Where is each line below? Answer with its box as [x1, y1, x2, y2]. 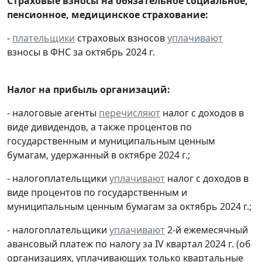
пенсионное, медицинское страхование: [7, 8, 208, 21]
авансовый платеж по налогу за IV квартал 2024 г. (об [7, 237, 251, 250]
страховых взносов [75, 31, 167, 44]
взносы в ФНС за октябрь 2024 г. [7, 45, 155, 58]
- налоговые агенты [7, 106, 99, 119]
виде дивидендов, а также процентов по [7, 120, 192, 133]
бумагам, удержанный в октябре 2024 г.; [7, 148, 190, 161]
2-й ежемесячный [165, 223, 248, 236]
